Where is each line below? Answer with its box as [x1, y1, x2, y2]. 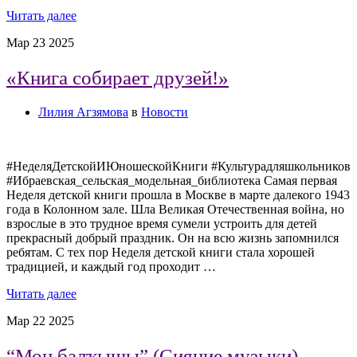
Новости [141, 105, 188, 120]
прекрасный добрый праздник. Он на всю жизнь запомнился [6, 231, 339, 245]
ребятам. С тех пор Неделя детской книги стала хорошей [6, 245, 315, 260]
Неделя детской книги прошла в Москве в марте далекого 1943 [6, 188, 350, 202]
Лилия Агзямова [38, 105, 128, 120]
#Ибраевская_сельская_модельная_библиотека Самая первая [6, 174, 337, 188]
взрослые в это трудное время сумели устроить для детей [6, 217, 317, 231]
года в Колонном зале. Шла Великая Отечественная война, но [6, 202, 344, 217]
